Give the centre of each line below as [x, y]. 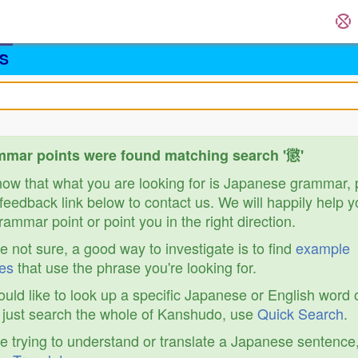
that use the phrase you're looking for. [135, 267]
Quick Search [300, 313]
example [323, 248]
